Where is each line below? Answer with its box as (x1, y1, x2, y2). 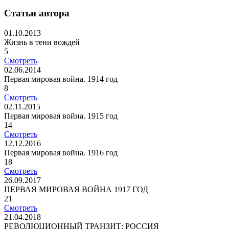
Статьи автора (4, 8, 70, 19)
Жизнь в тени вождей (4, 37, 80, 47)
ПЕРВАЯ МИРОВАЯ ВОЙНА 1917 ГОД (4, 185, 148, 194)
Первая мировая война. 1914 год (4, 74, 118, 83)
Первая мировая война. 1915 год (4, 111, 118, 120)
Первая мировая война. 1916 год (4, 148, 118, 157)
